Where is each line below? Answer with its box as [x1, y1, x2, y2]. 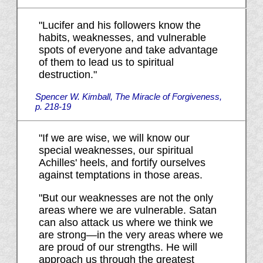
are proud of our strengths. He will [38, 241, 197, 254]
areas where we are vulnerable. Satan [38, 204, 217, 217]
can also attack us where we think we [38, 217, 213, 229]
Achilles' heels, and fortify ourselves [38, 157, 205, 169]
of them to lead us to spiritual [38, 56, 174, 69]
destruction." [38, 69, 97, 81]
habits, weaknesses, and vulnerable [38, 32, 206, 44]
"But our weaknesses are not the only [38, 192, 213, 204]
